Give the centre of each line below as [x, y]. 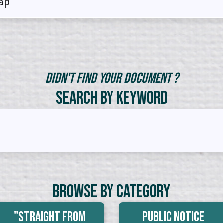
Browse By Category [111, 192]
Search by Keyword [111, 98]
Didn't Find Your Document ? [111, 78]
